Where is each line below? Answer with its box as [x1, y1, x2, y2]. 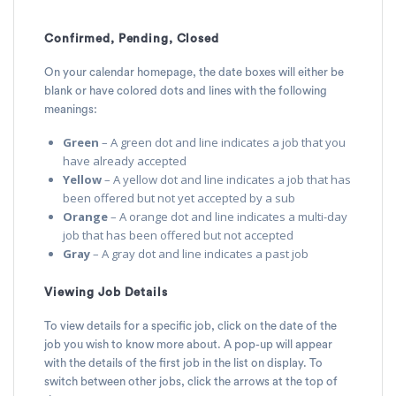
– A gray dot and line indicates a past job [93, 245, 308, 262]
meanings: [44, 103, 97, 116]
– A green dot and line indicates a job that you [102, 133, 346, 150]
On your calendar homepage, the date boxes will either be [44, 65, 344, 79]
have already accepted [63, 152, 187, 169]
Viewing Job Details [44, 286, 168, 299]
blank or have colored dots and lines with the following [44, 84, 327, 97]
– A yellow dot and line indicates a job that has [102, 171, 351, 187]
